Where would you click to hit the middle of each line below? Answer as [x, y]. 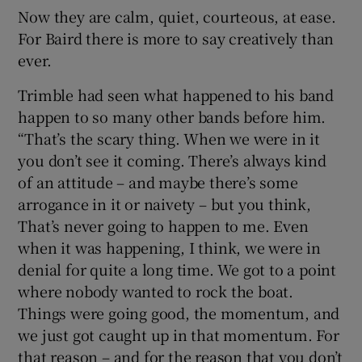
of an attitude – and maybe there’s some [158, 182]
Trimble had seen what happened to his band [176, 95]
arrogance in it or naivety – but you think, [164, 204]
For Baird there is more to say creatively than [176, 38]
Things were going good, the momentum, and [179, 313]
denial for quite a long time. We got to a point [177, 269]
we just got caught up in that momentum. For [179, 335]
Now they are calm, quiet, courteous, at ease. [177, 17]
